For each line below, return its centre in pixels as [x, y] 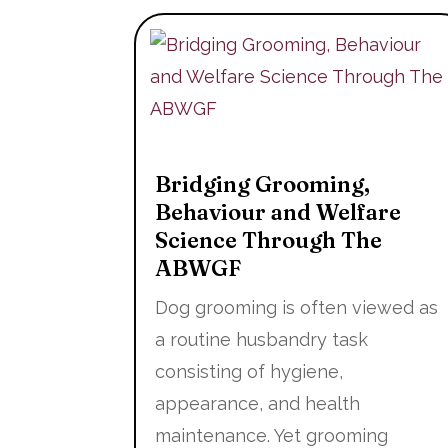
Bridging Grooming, [263, 184]
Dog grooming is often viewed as [297, 308]
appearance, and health [258, 404]
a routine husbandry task [262, 340]
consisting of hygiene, [249, 372]
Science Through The [269, 240]
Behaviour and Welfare [278, 212]
